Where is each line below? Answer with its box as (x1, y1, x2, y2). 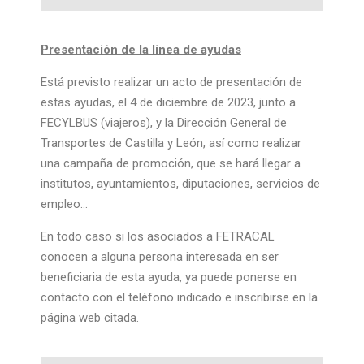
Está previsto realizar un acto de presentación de (41, 75, 302, 89)
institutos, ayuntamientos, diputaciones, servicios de (41, 176, 320, 191)
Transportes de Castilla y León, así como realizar (41, 136, 301, 150)
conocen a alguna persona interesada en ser (41, 249, 279, 264)
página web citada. (41, 310, 139, 325)
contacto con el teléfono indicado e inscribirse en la (41, 290, 318, 305)
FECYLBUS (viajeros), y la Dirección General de (41, 115, 287, 130)
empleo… (41, 197, 88, 211)
